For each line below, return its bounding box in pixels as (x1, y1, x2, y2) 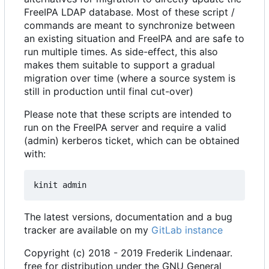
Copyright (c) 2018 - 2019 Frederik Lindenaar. (24, 247, 232, 259)
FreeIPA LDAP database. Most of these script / (24, 6, 235, 19)
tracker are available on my (24, 224, 151, 237)
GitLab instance (151, 224, 223, 237)
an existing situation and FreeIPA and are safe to (24, 32, 244, 45)
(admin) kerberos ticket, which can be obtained (24, 134, 240, 147)
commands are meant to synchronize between (24, 19, 235, 32)
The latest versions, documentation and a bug (24, 211, 232, 223)
